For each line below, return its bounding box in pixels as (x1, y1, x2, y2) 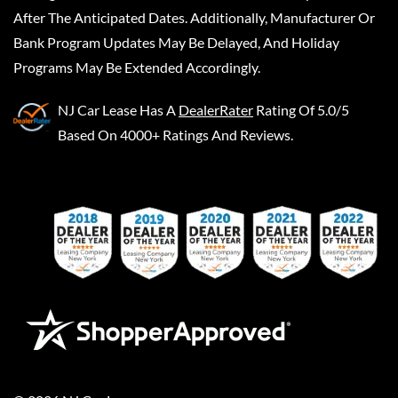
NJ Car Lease (58, 101, 137, 118)
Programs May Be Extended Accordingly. (13, 59, 260, 76)
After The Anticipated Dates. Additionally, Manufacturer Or (13, 9, 375, 26)
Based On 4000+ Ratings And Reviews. (58, 126, 293, 143)
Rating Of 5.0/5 (256, 101, 349, 118)
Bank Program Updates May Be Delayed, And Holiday (13, 34, 339, 51)
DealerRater (179, 101, 253, 118)
